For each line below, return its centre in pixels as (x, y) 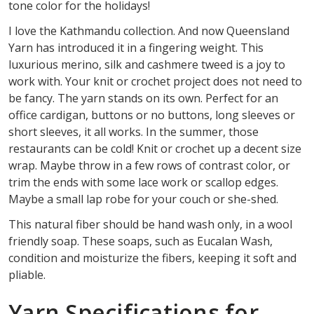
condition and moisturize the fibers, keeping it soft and (152, 258)
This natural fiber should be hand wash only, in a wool (150, 224)
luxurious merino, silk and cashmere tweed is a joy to (147, 64)
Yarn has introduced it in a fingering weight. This (136, 47)
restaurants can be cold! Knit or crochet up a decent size (155, 148)
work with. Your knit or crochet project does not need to (155, 81)
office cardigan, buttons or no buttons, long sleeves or (152, 115)
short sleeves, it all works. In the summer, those (134, 131)
